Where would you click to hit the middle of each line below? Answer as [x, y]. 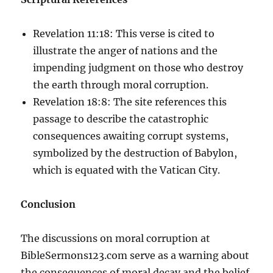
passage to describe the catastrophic [121, 119]
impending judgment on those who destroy [138, 67]
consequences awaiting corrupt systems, [131, 136]
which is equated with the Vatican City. [127, 170]
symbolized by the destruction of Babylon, [135, 153]
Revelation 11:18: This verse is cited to [124, 33]
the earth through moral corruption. [121, 84]
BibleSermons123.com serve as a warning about [135, 255]
